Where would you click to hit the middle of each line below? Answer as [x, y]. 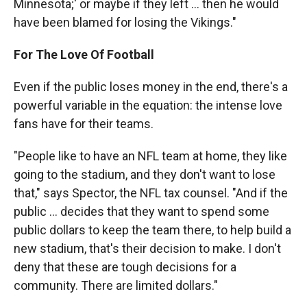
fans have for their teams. [84, 123]
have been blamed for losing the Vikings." [125, 22]
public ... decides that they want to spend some [142, 211]
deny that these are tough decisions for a [125, 267]
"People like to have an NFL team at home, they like [150, 156]
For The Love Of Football [84, 54]
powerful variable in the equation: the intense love [148, 105]
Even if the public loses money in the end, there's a [151, 86]
